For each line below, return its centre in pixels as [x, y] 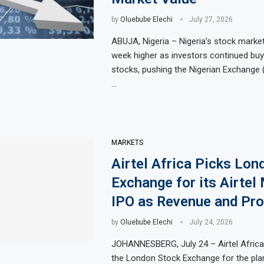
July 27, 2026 [211, 19]
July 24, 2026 [211, 222]
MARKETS [127, 142]
